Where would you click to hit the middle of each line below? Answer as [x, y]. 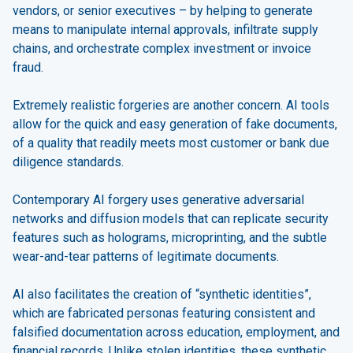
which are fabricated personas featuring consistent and [164, 313]
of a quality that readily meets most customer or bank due [171, 143]
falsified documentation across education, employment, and [176, 332]
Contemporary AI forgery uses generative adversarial [158, 199]
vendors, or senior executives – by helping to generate [163, 10]
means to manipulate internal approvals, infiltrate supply [165, 29]
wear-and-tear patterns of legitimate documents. [146, 256]
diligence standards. [68, 162]
